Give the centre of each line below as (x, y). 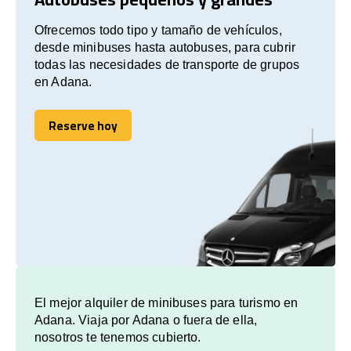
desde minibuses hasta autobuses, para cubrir (165, 47)
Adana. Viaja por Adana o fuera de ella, (146, 320)
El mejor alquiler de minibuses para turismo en (166, 302)
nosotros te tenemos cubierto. (118, 337)
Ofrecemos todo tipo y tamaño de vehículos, (158, 30)
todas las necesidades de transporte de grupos (167, 64)
